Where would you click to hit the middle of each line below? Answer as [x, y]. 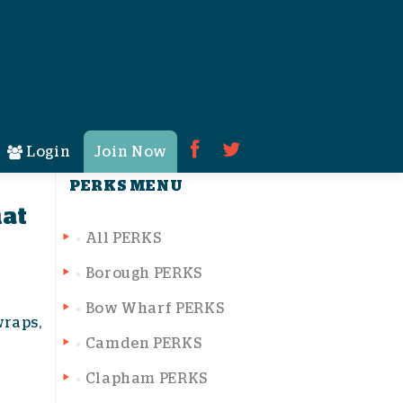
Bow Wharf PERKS [155, 309]
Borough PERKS [143, 273]
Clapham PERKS [146, 379]
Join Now [130, 152]
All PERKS [123, 238]
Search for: [112, 111]
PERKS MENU [126, 186]
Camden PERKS [143, 344]
